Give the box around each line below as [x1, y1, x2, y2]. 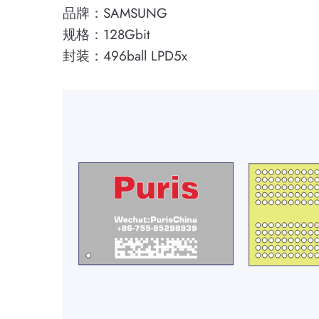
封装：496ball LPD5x [63, 46, 187, 66]
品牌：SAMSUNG [63, 4, 167, 23]
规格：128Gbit [63, 25, 150, 44]
